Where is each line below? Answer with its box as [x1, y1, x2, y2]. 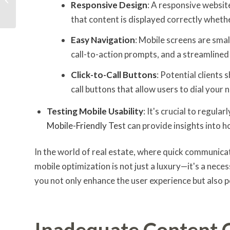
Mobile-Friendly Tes [47, 120, 122, 131]
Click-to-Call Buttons [71, 69, 157, 80]
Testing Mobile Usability [47, 105, 143, 117]
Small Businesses [18, 6, 68, 14]
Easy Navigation [71, 34, 135, 45]
